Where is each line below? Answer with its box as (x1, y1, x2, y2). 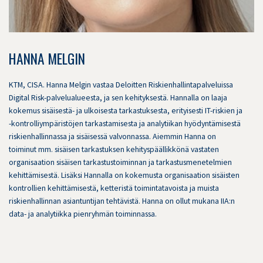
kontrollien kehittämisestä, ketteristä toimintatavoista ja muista (9, 183, 219, 194)
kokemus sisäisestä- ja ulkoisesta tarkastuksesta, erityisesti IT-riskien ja (9, 105, 242, 116)
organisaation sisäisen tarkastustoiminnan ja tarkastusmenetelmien (9, 157, 232, 168)
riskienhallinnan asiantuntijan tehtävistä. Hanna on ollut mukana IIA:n (9, 195, 235, 207)
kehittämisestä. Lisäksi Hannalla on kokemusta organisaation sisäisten (9, 170, 240, 181)
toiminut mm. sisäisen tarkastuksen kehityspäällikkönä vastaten (9, 144, 219, 155)
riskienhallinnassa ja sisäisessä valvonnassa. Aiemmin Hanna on (9, 131, 216, 142)
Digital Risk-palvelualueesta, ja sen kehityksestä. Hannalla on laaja (9, 92, 227, 103)
